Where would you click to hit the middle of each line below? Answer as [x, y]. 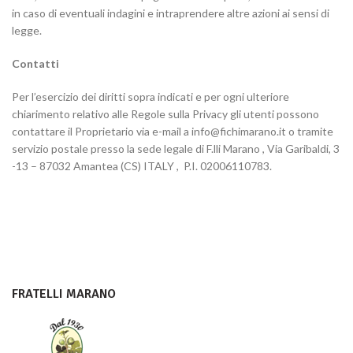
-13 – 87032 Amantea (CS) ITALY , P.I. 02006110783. [142, 166]
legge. [27, 30]
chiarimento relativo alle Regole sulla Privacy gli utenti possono [165, 114]
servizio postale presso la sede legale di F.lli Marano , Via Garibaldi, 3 [176, 149]
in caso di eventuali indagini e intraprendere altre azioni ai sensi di [171, 13]
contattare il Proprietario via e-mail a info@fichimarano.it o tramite [173, 131]
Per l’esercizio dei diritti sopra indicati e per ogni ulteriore [150, 97]
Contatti [35, 63]
